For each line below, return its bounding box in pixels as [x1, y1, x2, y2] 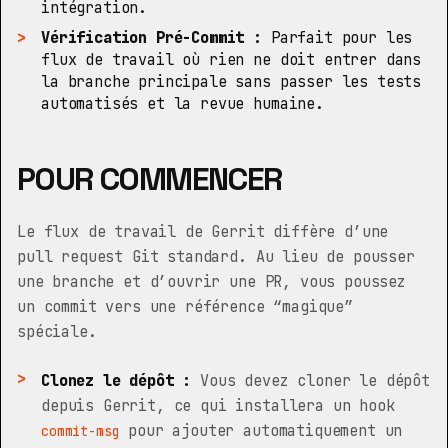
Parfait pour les [262, 27, 413, 48]
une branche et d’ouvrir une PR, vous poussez [17, 271, 406, 292]
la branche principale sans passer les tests [41, 71, 422, 92]
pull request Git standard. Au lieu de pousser [17, 246, 415, 267]
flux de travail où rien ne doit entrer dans [41, 49, 422, 70]
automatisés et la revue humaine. [41, 93, 324, 114]
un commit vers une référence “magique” [17, 296, 353, 317]
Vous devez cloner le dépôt [191, 370, 430, 391]
